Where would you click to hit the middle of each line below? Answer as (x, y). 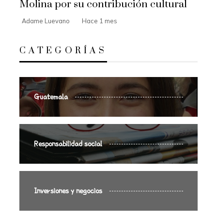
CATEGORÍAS (63, 51)
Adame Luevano (46, 21)
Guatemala (51, 97)
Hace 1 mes (100, 21)
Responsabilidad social (68, 144)
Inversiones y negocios (68, 191)
